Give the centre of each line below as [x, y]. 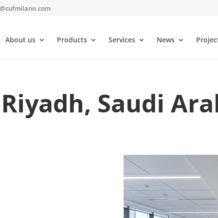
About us [20, 40]
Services [122, 40]
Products [72, 40]
